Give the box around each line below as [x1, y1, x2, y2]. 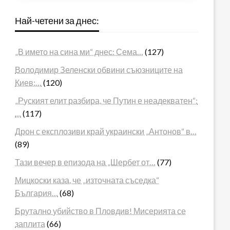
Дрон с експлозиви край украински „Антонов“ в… [15, 126, 197, 136]
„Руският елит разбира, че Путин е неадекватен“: [15, 95, 198, 105]
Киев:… [15, 77, 42, 87]
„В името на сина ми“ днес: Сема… [15, 46, 144, 56]
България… [15, 187, 59, 198]
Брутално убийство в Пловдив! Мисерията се [15, 205, 186, 216]
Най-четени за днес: [15, 14, 100, 26]
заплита [15, 218, 46, 228]
